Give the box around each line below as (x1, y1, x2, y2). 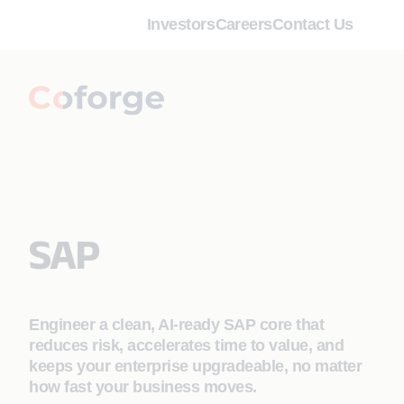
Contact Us (272, 15, 353, 33)
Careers (215, 15, 272, 33)
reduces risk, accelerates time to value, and (29, 336, 344, 354)
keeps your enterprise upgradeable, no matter (29, 357, 362, 375)
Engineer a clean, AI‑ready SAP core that (29, 316, 324, 334)
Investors (147, 15, 216, 33)
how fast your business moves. (29, 378, 257, 396)
